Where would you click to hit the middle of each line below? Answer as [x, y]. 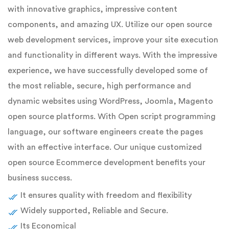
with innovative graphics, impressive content [93, 9]
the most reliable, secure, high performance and [99, 86]
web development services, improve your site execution [113, 40]
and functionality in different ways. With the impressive [112, 55]
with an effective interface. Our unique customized [105, 147]
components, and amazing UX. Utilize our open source [110, 25]
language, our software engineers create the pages [105, 132]
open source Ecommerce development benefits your [107, 163]
